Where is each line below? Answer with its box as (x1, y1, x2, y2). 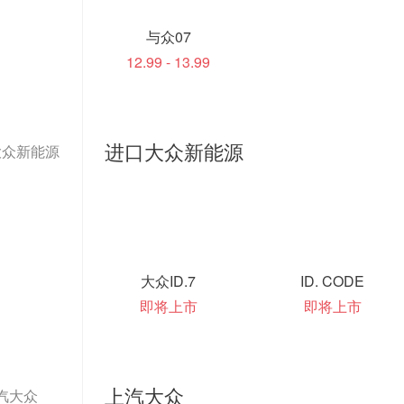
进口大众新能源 (105, 137, 243, 165)
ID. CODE (300, 271, 364, 291)
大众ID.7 (141, 271, 196, 291)
